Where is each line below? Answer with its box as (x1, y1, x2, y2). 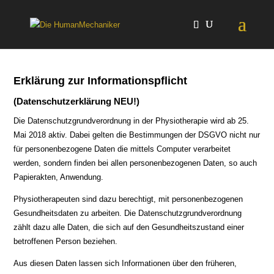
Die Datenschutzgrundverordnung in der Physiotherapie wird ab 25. (13, 116, 250, 125)
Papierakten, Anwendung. (13, 172, 104, 182)
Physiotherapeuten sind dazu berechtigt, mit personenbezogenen (13, 194, 243, 204)
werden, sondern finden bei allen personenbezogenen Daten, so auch (13, 158, 257, 168)
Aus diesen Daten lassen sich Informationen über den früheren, (13, 259, 237, 268)
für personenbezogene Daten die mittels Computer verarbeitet (13, 144, 231, 154)
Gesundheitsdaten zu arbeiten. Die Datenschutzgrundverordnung (13, 209, 242, 218)
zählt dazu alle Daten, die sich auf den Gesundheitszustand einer (13, 223, 245, 232)
